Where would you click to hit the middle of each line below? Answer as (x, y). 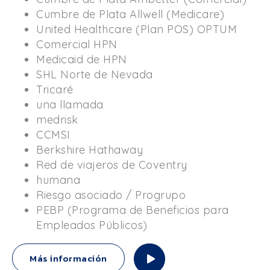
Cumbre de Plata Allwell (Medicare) (130, 14)
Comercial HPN (77, 44)
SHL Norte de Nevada (95, 74)
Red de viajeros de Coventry (112, 165)
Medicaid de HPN (82, 59)
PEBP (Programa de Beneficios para (133, 210)
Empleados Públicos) (92, 225)
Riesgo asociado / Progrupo (111, 195)
